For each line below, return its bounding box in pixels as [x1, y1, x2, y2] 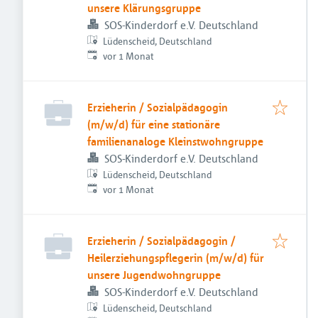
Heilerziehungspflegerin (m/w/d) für [87, 251, 264, 265]
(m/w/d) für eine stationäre [87, 117, 220, 131]
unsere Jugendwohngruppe [87, 268, 221, 282]
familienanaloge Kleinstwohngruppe [87, 134, 263, 148]
